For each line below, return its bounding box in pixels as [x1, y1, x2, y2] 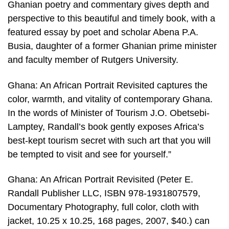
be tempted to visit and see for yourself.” [8, 149, 171, 159]
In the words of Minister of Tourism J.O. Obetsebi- [8, 107, 210, 118]
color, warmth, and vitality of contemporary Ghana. [8, 94, 213, 104]
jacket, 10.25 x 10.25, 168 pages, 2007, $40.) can [8, 216, 210, 226]
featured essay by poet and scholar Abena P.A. [8, 27, 198, 38]
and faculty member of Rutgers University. [8, 55, 178, 65]
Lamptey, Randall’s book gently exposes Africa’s [8, 121, 204, 132]
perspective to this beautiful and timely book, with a [8, 13, 215, 24]
